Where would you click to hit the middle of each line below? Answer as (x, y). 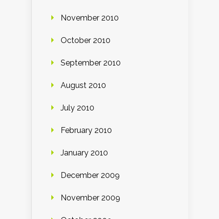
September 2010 (91, 63)
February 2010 (86, 130)
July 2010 (77, 108)
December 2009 (90, 175)
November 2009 (90, 197)
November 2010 (90, 18)
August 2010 (83, 85)
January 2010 (84, 153)
